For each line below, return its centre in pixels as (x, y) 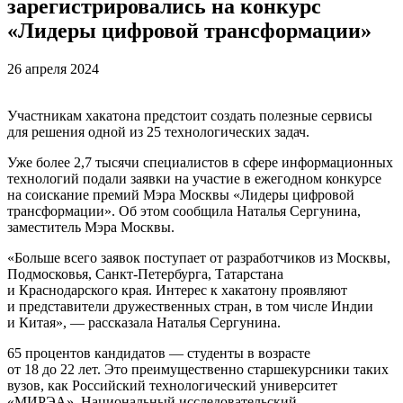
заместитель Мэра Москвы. (91, 227)
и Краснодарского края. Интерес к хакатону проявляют (177, 290)
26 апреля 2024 (53, 68)
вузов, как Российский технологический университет (172, 385)
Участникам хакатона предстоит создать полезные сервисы (190, 115)
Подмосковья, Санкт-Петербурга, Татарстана (145, 273)
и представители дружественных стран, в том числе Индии (190, 306)
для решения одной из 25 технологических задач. (158, 131)
